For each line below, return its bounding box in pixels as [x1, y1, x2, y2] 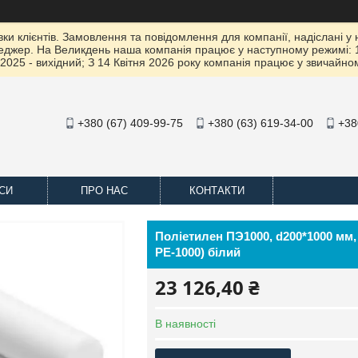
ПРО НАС [80, 185, 128, 197]
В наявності [155, 317, 216, 330]
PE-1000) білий [155, 245, 241, 259]
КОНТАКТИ [189, 185, 245, 197]
